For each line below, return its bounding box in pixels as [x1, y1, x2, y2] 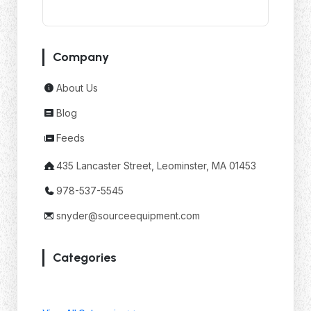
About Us [56, 82, 98, 94]
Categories [53, 249, 117, 265]
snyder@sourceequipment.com [56, 209, 200, 221]
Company [53, 49, 109, 65]
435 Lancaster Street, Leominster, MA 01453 [56, 160, 256, 171]
